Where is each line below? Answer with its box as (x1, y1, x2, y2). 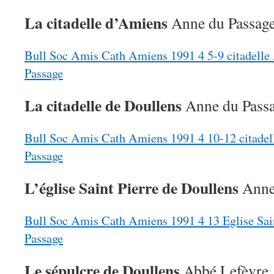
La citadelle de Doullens (24, 94, 182, 117)
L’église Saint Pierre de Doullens (24, 176, 242, 199)
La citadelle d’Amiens (24, 11, 171, 34)
